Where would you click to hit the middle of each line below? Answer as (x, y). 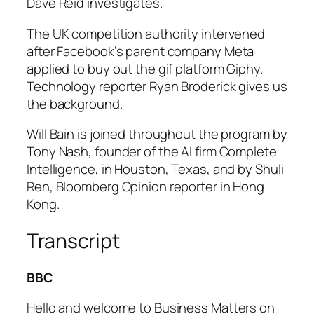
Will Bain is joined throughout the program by (157, 134)
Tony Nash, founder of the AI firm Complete (152, 152)
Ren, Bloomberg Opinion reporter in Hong (146, 187)
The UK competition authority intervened (146, 33)
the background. (75, 103)
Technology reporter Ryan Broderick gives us (157, 86)
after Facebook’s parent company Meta (141, 51)
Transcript (73, 241)
